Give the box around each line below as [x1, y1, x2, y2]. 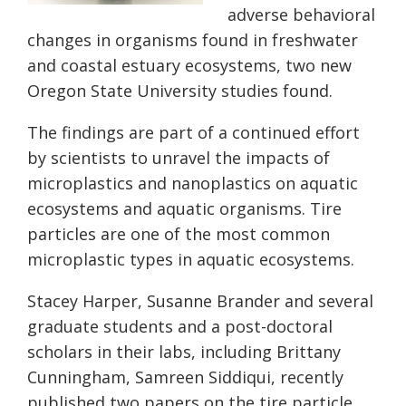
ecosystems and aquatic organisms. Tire [27, 198, 342, 220]
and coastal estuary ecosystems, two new [27, 54, 352, 77]
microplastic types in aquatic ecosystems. [27, 248, 354, 271]
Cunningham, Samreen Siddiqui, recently [27, 366, 343, 389]
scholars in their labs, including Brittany [27, 341, 341, 363]
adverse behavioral [227, 4, 375, 26]
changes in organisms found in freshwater [27, 29, 358, 52]
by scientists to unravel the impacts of [27, 147, 330, 169]
